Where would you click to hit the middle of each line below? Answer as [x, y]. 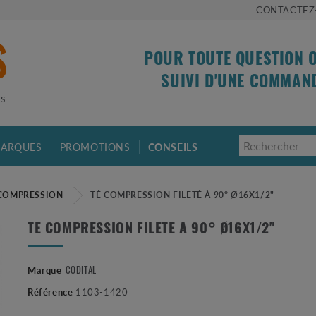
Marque [44, 269]
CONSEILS [174, 146]
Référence [50, 291]
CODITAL [81, 269]
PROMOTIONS [95, 146]
